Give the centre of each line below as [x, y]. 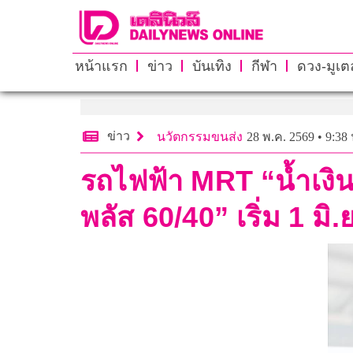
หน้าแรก [101, 66]
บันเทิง [212, 66]
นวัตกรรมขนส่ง [200, 136]
